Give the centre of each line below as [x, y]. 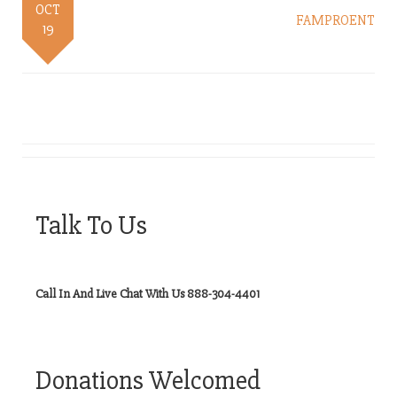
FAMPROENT [335, 20]
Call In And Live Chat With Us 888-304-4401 [148, 294]
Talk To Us [91, 226]
